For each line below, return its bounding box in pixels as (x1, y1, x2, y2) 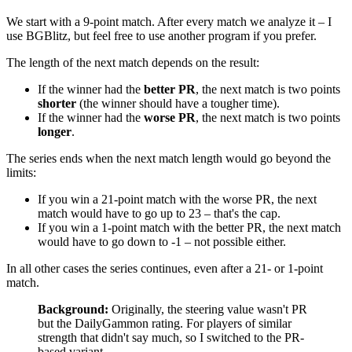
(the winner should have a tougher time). (76, 97, 280, 111)
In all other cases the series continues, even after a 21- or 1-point (6, 262, 323, 276)
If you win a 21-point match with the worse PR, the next (38, 192, 317, 207)
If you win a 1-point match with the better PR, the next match (38, 221, 341, 235)
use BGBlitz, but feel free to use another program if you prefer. (6, 29, 317, 43)
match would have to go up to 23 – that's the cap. (38, 207, 280, 221)
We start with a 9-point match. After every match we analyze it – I (6, 15, 332, 29)
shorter (38, 97, 76, 111)
